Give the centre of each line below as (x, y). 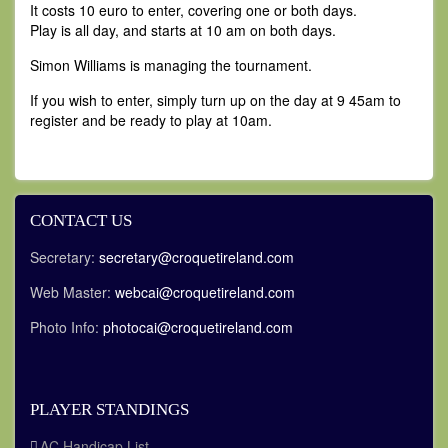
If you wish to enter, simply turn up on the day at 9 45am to (215, 100)
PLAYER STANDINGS (109, 409)
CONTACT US (81, 220)
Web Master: (72, 292)
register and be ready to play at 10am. (151, 120)
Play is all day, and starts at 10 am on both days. (183, 30)
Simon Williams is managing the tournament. (171, 65)
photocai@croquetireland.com (198, 327)
